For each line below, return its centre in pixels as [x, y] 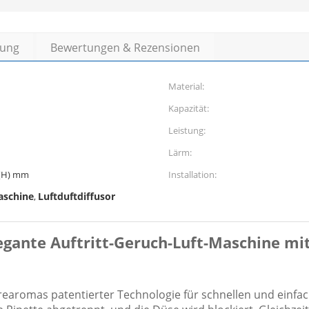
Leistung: [187, 130]
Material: [186, 86]
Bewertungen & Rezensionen [125, 48]
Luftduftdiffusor [77, 196]
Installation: [192, 175]
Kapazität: [189, 108]
